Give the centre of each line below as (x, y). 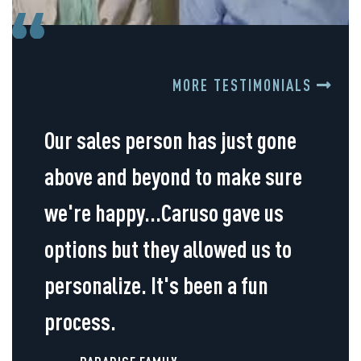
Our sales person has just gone (170, 140)
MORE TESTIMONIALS (245, 85)
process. (80, 322)
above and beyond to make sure (173, 176)
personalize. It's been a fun (156, 285)
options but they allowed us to (168, 249)
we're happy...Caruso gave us (164, 213)
